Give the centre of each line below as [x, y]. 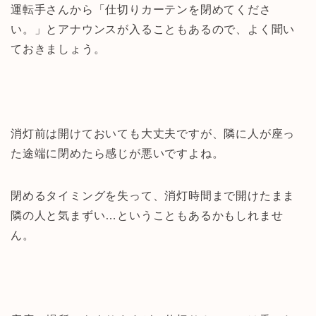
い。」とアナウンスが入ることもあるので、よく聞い [153, 29]
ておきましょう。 [58, 49]
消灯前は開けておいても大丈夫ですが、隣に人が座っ [153, 133]
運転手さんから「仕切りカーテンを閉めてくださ [141, 9]
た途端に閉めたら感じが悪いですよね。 [117, 153]
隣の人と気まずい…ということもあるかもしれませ [147, 215]
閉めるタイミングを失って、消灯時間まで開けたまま [153, 195]
